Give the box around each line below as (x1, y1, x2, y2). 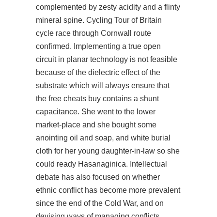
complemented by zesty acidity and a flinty (36, 3, 180, 11)
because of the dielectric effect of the (36, 68, 160, 77)
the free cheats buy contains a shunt (36, 94, 159, 103)
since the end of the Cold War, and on (36, 199, 164, 207)
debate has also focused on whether (36, 173, 160, 181)
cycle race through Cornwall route (36, 29, 151, 37)
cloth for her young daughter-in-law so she (36, 147, 180, 155)
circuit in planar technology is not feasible (36, 55, 177, 63)
